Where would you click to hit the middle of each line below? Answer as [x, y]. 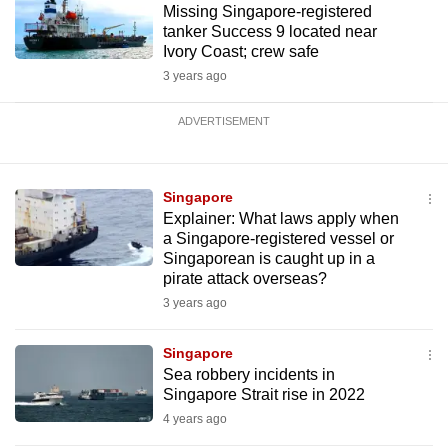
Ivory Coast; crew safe [240, 51]
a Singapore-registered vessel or [278, 238]
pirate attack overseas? [244, 278]
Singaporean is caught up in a [268, 258]
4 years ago [194, 419]
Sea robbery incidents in [248, 374]
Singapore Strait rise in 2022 [263, 394]
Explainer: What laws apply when [280, 218]
